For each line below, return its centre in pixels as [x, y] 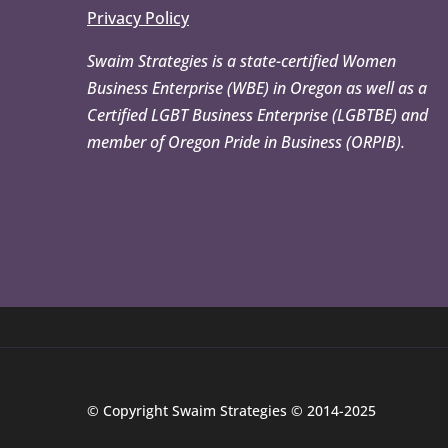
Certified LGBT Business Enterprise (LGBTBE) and [257, 115]
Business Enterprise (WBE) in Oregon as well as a [257, 88]
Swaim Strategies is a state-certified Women [241, 61]
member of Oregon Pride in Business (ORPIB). [246, 142]
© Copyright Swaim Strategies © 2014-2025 [231, 410]
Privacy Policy [138, 18]
